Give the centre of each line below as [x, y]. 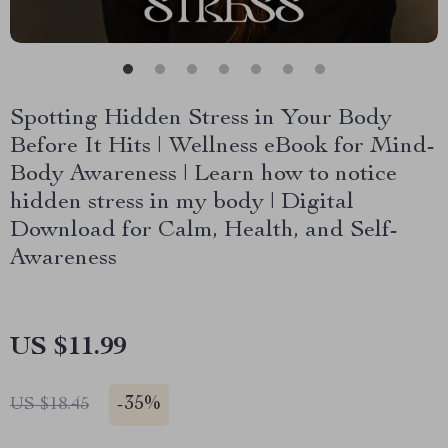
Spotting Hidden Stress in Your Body [201, 119]
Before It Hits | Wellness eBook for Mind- [222, 147]
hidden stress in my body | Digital [182, 203]
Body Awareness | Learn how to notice [203, 175]
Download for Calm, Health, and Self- [204, 231]
